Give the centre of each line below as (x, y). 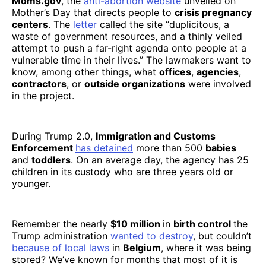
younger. (33, 183)
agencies (218, 72)
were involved (218, 83)
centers (30, 24)
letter (85, 24)
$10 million (137, 224)
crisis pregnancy (213, 12)
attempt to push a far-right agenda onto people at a (129, 48)
